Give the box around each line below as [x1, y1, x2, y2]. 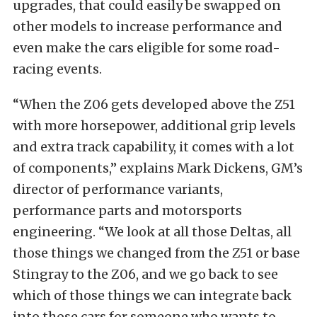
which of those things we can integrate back [13, 287, 292, 304]
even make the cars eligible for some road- [13, 40, 280, 56]
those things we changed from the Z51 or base [13, 245, 300, 261]
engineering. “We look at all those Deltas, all [13, 224, 292, 240]
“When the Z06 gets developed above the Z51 [13, 96, 295, 113]
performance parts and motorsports [13, 202, 242, 219]
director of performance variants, [13, 181, 223, 197]
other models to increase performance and [13, 18, 282, 35]
